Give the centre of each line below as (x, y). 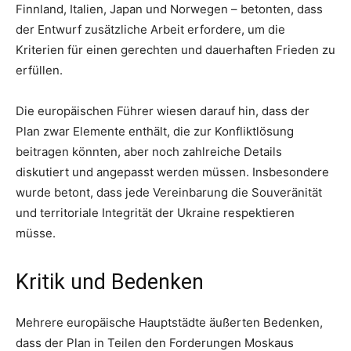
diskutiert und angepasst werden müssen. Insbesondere (172, 172)
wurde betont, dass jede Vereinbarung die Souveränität (169, 193)
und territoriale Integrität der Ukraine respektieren (155, 213)
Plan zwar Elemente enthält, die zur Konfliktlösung (155, 132)
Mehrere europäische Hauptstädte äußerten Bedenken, (169, 323)
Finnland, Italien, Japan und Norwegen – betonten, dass (169, 9)
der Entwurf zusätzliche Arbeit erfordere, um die (150, 30)
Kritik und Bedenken (110, 282)
